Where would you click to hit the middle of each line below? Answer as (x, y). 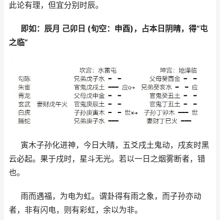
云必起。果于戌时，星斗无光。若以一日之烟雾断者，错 (107, 159)
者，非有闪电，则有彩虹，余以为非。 (76, 210)
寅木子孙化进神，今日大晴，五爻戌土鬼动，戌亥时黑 (115, 145)
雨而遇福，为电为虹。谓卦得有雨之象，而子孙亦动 (111, 196)
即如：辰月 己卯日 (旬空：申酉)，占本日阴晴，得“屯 (114, 29)
